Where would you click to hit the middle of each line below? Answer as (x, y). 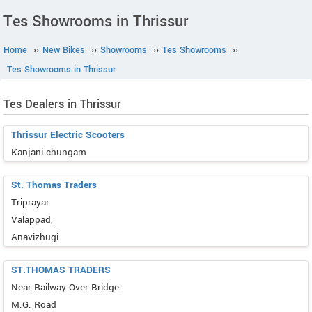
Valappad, (32, 220)
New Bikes (64, 50)
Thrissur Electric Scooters (68, 135)
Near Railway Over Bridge (65, 287)
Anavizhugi (35, 237)
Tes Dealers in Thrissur (62, 104)
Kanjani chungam (49, 152)
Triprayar (30, 202)
